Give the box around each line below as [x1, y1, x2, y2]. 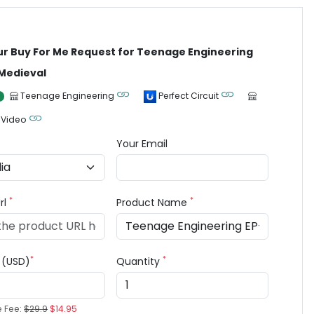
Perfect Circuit [158, 90, 219, 102]
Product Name [116, 196, 191, 210]
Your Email [116, 137, 168, 151]
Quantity [116, 254, 163, 268]
